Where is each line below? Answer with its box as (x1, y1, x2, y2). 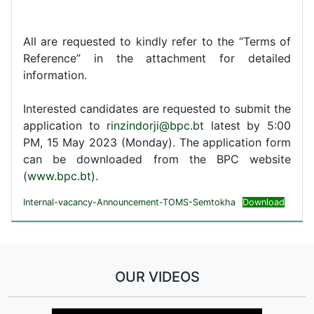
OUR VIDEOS (114, 268, 200, 285)
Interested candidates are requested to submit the (23, 101, 291, 116)
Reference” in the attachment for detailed (23, 50, 291, 65)
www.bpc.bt (27, 168, 91, 183)
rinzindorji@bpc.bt (107, 118, 205, 132)
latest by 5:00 (204, 118, 292, 132)
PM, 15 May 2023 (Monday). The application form (23, 135, 291, 149)
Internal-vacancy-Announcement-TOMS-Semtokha (23, 196, 235, 207)
